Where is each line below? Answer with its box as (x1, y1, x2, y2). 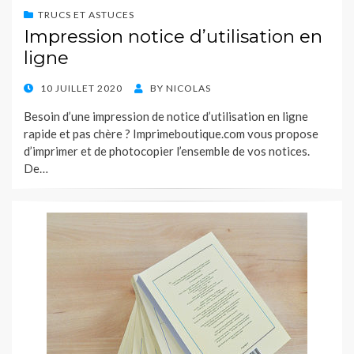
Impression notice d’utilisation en (24, 25, 322, 48)
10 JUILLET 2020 (40, 82, 122, 95)
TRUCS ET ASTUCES (38, 9, 134, 21)
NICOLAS (166, 82, 211, 95)
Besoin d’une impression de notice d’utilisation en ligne (24, 109, 308, 124)
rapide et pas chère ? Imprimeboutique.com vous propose (24, 126, 318, 141)
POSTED (23, 81, 63, 94)
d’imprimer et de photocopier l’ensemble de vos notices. (24, 144, 310, 159)
